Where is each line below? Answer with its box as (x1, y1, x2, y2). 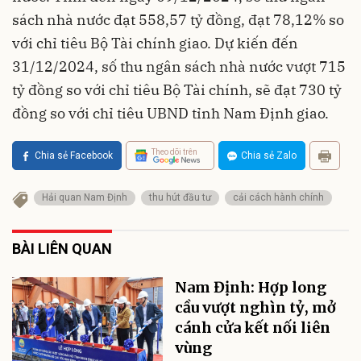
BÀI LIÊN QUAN (12, 240, 112, 257)
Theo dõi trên (151, 147, 197, 156)
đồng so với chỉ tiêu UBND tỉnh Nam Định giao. (12, 104, 329, 122)
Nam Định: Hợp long (175, 278, 327, 297)
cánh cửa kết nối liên (175, 318, 331, 337)
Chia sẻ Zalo (241, 150, 297, 161)
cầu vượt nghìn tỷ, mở (175, 298, 337, 317)
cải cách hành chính (233, 192, 324, 203)
